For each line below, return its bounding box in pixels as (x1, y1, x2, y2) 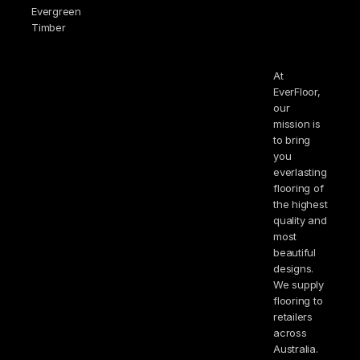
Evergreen (31, 4, 81, 18)
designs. (273, 261, 314, 275)
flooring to (273, 293, 323, 307)
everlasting (273, 165, 327, 178)
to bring (273, 133, 311, 146)
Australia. (273, 342, 318, 355)
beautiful (273, 245, 316, 259)
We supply (273, 277, 324, 291)
